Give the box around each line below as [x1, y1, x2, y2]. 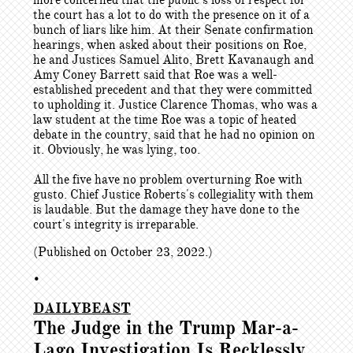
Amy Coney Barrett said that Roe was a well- [33, 67, 277, 83]
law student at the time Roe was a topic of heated [33, 112, 296, 128]
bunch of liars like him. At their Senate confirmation [33, 22, 314, 38]
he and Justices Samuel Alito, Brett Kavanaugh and [33, 52, 314, 68]
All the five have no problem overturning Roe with [33, 172, 303, 188]
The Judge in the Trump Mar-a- [33, 316, 299, 340]
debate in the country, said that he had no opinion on [33, 127, 315, 143]
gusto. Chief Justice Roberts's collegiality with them [33, 187, 314, 203]
